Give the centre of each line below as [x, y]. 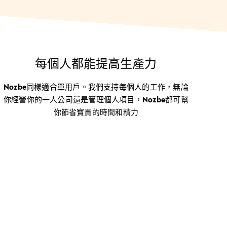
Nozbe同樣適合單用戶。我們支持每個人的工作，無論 [96, 87]
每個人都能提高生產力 [96, 64]
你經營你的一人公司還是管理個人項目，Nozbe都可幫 [96, 99]
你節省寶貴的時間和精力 [96, 112]
